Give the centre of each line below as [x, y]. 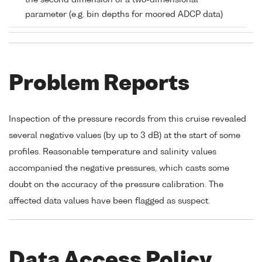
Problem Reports [99, 85]
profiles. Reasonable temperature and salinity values [113, 152]
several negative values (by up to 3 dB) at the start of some [125, 135]
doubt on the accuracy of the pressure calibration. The [116, 185]
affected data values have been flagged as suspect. [109, 201]
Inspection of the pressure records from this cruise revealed [127, 119]
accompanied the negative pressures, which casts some [119, 168]
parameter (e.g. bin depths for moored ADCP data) [124, 15]
